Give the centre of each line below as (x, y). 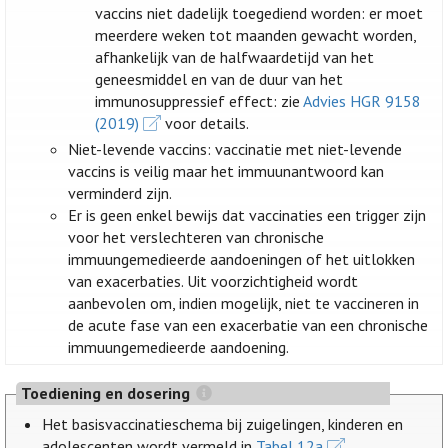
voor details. (204, 123)
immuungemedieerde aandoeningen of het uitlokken (242, 259)
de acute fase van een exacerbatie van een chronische (248, 325)
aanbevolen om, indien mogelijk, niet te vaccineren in (244, 303)
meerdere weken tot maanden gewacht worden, (255, 35)
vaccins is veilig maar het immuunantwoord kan (226, 171)
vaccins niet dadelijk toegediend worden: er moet (258, 13)
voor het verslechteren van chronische (196, 237)
